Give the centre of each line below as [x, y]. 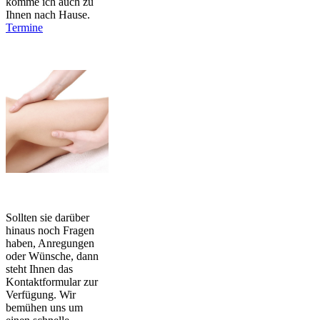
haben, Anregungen [50, 243]
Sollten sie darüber [47, 217]
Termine [24, 27]
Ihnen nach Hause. [48, 14]
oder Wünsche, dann [52, 256]
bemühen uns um [44, 307]
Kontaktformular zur [52, 281]
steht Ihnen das [39, 269]
